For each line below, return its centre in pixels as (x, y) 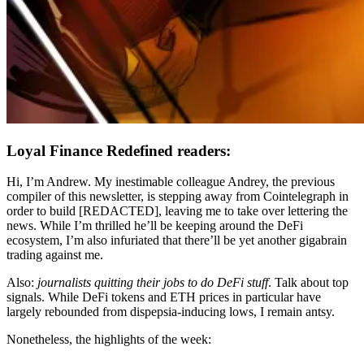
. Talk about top (308, 283)
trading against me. (55, 255)
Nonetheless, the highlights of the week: (109, 340)
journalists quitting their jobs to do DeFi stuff (153, 283)
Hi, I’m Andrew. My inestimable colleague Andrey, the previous (171, 182)
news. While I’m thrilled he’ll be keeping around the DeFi (155, 226)
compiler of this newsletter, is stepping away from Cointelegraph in (178, 197)
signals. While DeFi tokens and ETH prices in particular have (164, 297)
